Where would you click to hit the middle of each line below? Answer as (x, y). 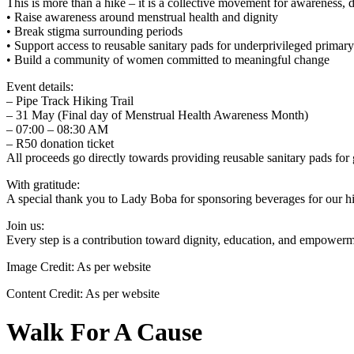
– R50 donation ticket (60, 143)
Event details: (40, 86)
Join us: (25, 225)
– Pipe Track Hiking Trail (70, 100)
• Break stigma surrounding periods (94, 31)
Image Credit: (40, 266)
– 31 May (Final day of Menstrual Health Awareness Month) (157, 115)
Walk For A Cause (104, 332)
